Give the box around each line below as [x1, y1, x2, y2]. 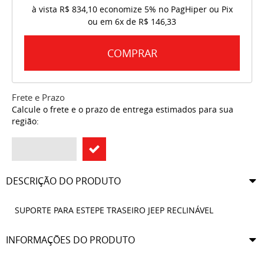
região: [12, 115, 39, 127]
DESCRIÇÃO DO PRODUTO [6, 174, 121, 188]
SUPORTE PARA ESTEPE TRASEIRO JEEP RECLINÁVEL [15, 204, 213, 216]
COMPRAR [107, 46, 157, 61]
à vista [31, 4, 60, 15]
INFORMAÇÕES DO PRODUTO [6, 233, 135, 247]
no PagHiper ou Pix [158, 4, 233, 15]
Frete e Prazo [12, 91, 65, 104]
